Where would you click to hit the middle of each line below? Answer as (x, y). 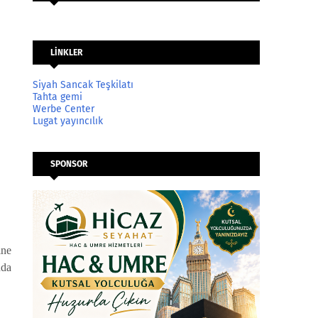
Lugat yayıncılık (68, 121)
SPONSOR (69, 164)
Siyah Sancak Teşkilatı (83, 85)
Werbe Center (64, 109)
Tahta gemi (57, 97)
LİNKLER (66, 53)
